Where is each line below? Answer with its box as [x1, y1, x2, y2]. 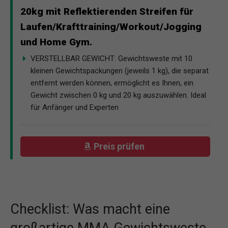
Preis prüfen [94, 141, 147, 152]
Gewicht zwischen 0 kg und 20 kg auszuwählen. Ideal [31, 90, 206, 100]
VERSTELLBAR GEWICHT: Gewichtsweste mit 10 [31, 53, 192, 63]
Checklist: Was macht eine [10, 201, 170, 217]
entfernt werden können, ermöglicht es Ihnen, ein [31, 78, 193, 88]
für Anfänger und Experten [31, 102, 119, 112]
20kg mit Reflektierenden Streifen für [20, 5, 193, 17]
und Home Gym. [20, 36, 92, 48]
